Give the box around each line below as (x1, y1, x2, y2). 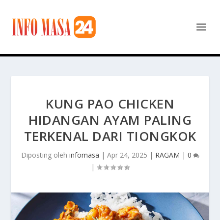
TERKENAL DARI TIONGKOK (24, 127, 196, 145)
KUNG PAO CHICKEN (46, 95, 174, 112)
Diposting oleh (21, 150, 69, 160)
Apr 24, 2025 (107, 150, 147, 160)
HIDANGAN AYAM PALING (28, 111, 192, 129)
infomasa (69, 150, 99, 160)
